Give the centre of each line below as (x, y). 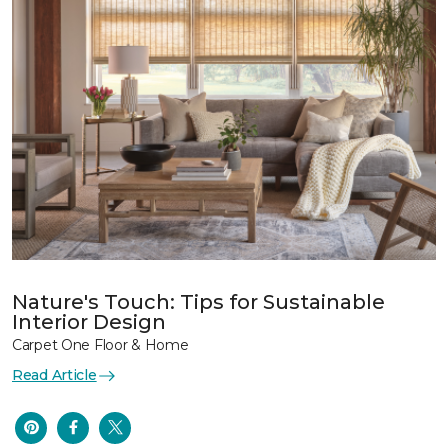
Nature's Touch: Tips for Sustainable (198, 302)
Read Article (54, 375)
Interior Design (89, 322)
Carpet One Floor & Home (100, 345)
